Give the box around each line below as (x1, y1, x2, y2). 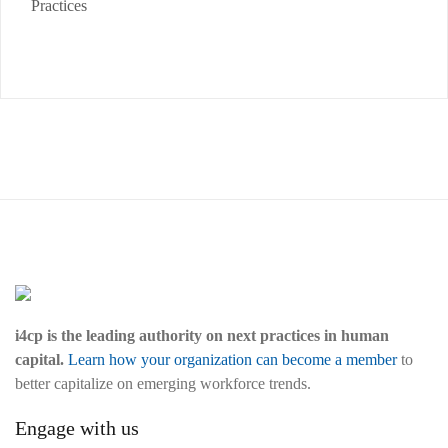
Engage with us (15, 417, 139, 439)
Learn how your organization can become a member (68, 351, 397, 368)
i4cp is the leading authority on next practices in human (15, 327, 389, 344)
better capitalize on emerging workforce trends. (15, 375, 311, 392)
